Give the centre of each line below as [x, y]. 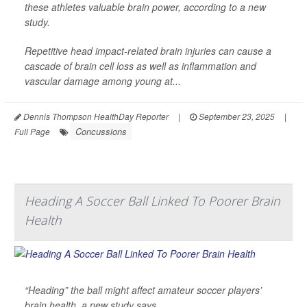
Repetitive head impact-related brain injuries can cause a [148, 50]
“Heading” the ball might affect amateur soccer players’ [143, 290]
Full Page [32, 131]
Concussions [101, 131]
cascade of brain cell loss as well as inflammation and [140, 65]
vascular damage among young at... [103, 81]
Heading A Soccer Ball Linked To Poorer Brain [152, 200]
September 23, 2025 [236, 116]
